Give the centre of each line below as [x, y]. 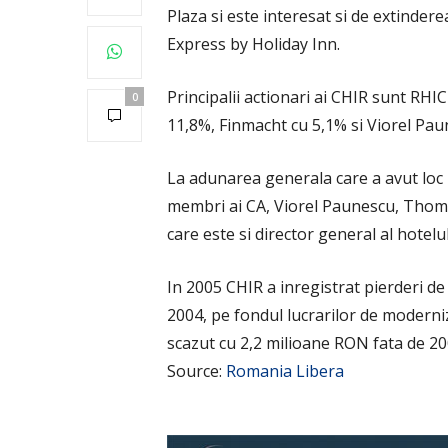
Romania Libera [285, 370]
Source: [196, 370]
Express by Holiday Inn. [253, 43]
